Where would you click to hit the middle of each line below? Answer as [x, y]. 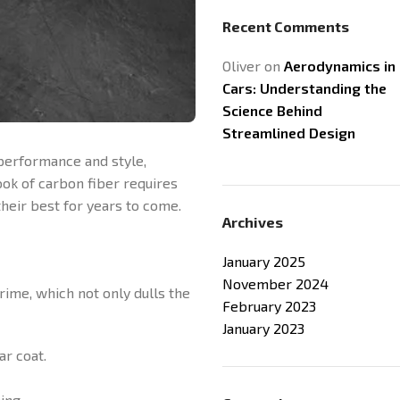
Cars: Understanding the [304, 88]
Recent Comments [286, 26]
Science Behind [272, 110]
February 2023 [269, 306]
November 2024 [275, 283]
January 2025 [264, 261]
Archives [253, 222]
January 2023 [263, 328]
